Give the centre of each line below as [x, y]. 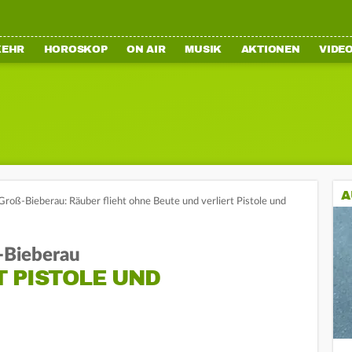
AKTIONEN [270, 49]
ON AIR [146, 49]
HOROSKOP [75, 49]
